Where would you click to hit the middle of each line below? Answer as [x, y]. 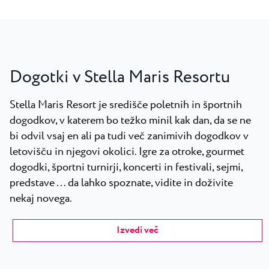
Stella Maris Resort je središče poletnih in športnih [126, 105]
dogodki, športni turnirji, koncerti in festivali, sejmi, [126, 168]
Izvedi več [138, 230]
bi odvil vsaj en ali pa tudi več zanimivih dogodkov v [129, 136]
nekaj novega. [41, 199]
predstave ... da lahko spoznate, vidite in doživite [121, 183]
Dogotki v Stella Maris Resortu [120, 77]
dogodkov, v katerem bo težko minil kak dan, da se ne [130, 121]
